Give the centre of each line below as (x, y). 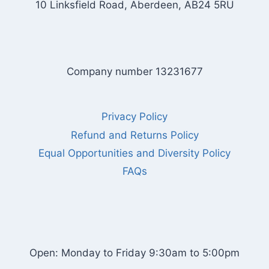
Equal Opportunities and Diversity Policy (134, 153)
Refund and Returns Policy (134, 135)
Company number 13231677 (134, 71)
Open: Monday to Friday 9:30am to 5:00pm (134, 253)
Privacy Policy (134, 117)
